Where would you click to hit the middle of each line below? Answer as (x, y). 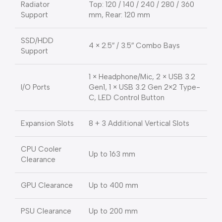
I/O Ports (35, 87)
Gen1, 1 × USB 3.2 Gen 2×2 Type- (144, 87)
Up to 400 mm (113, 186)
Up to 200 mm (113, 211)
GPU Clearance (47, 186)
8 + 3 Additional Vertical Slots (139, 124)
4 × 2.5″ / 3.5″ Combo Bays (134, 46)
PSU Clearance (46, 211)
